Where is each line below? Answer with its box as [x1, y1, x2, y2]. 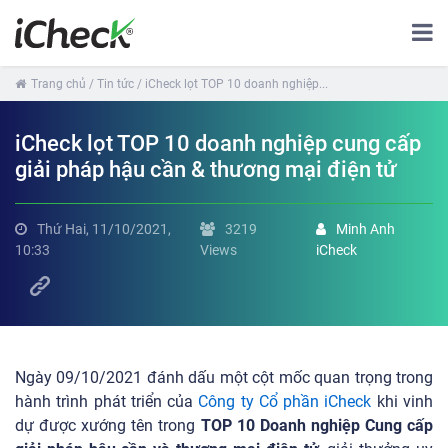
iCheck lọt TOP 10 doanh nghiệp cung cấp [15, 131, 421, 156]
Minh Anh [335, 221, 395, 237]
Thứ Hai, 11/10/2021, [37, 221, 171, 237]
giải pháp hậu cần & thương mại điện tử [15, 157, 397, 182]
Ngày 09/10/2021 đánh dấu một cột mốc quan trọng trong [15, 368, 433, 387]
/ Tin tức [89, 77, 134, 91]
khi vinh [371, 392, 434, 411]
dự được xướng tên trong [15, 416, 201, 435]
